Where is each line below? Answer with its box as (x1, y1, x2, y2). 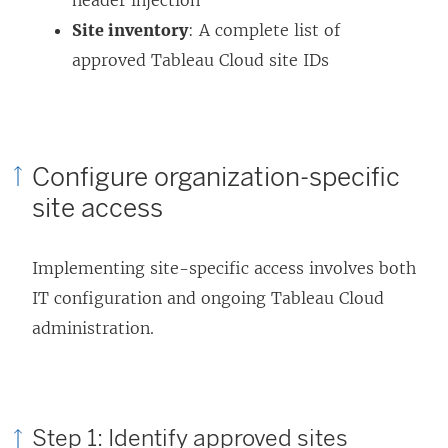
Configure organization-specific (32, 160, 400, 193)
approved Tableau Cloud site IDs (72, 49, 329, 70)
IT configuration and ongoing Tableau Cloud (32, 287, 384, 308)
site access (32, 191, 163, 224)
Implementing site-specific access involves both (32, 257, 416, 278)
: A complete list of (188, 19, 340, 40)
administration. (32, 317, 154, 338)
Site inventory (72, 19, 188, 40)
